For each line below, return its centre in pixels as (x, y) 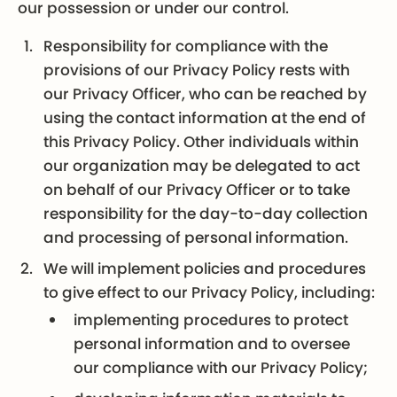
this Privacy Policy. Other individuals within (202, 141)
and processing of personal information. (196, 237)
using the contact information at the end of (205, 117)
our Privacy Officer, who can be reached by (206, 93)
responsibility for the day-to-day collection (206, 213)
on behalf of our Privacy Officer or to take (197, 189)
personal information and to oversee (212, 343)
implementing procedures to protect (211, 319)
